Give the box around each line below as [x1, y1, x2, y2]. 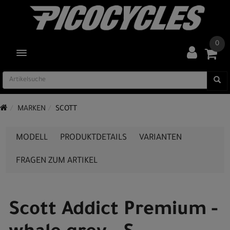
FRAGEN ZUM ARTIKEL [16, 157, 98, 166]
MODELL [16, 133, 48, 143]
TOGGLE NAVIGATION [21, 49, 83, 56]
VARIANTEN [139, 133, 182, 143]
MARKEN [17, 105, 46, 113]
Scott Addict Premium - [9, 201, 218, 221]
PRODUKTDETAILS [60, 133, 127, 143]
